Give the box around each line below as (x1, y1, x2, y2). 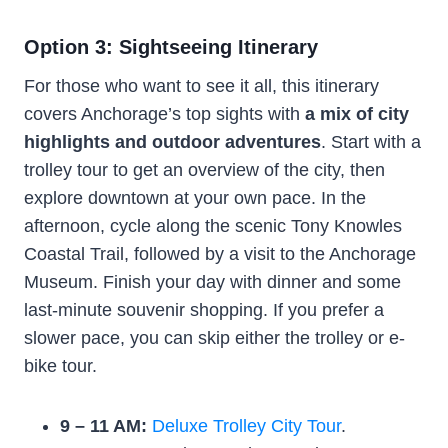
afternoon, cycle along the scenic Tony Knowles (24, 215, 402, 236)
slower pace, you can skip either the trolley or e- (24, 327, 405, 348)
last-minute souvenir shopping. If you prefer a (24, 299, 384, 320)
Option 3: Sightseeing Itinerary (24, 35, 318, 58)
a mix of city (300, 103, 409, 124)
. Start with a (321, 131, 421, 152)
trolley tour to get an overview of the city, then (24, 159, 385, 180)
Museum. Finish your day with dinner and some (24, 271, 401, 292)
